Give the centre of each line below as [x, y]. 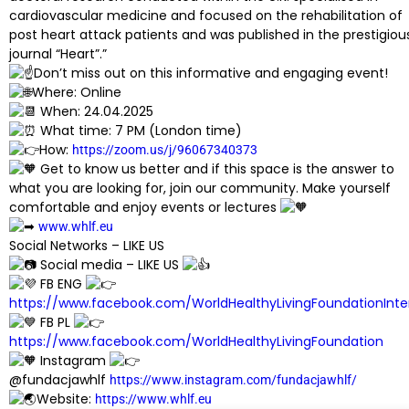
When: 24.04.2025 [95, 112]
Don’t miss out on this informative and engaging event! [211, 73]
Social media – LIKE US [110, 265]
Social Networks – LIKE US [87, 246]
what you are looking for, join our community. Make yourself [200, 189]
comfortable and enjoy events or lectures [145, 208]
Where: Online [77, 93]
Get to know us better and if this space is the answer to [215, 169]
